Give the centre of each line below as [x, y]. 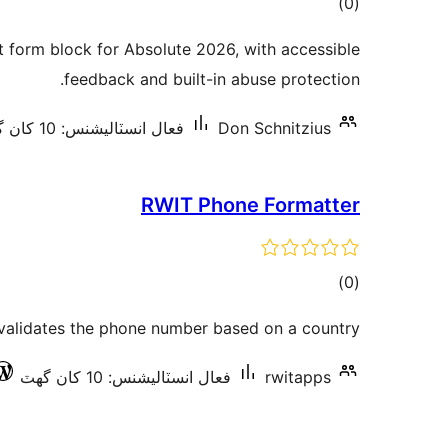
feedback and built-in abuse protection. [212, 79]
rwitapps [298, 377]
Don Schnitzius [274, 128]
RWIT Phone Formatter [250, 205]
